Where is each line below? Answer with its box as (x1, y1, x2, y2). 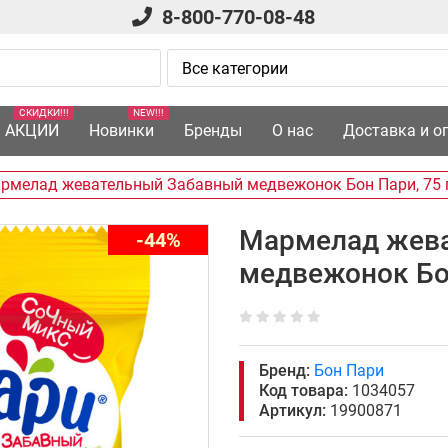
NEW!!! (132, 107, 164, 118)
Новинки (88, 121, 154, 140)
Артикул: (259, 401, 326, 420)
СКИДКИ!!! (18, 107, 69, 118)
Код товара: (259, 381, 348, 400)
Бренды (183, 121, 242, 140)
